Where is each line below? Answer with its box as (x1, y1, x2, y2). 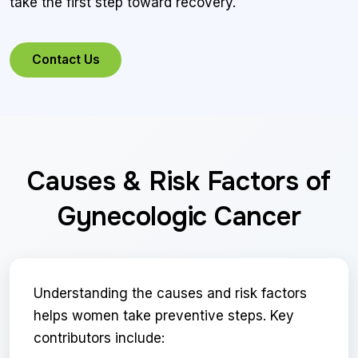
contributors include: (34, 330, 165, 347)
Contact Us (31, 52, 100, 68)
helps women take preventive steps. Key (34, 308, 294, 324)
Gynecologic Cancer (57, 200, 301, 234)
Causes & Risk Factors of (27, 165, 331, 199)
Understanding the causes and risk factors (34, 285, 307, 302)
